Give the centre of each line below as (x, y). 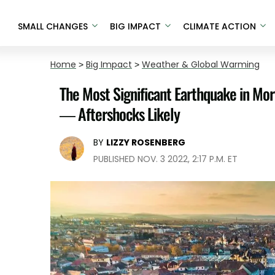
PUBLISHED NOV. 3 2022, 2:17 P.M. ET (165, 159)
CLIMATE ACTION (219, 26)
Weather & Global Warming (201, 64)
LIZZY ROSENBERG (146, 142)
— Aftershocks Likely (120, 114)
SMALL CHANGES (52, 26)
